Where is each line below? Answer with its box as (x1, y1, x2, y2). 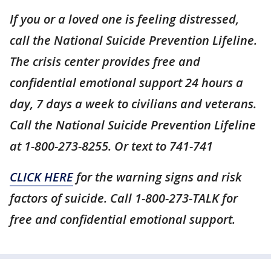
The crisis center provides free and (10, 53, 200, 70)
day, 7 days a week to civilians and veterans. (10, 96, 256, 112)
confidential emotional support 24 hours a (10, 74, 243, 91)
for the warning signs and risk (73, 169, 242, 185)
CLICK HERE (10, 169, 73, 185)
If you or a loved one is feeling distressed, (10, 11, 239, 27)
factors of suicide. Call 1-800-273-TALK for (10, 190, 238, 206)
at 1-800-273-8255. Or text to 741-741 (10, 138, 213, 154)
